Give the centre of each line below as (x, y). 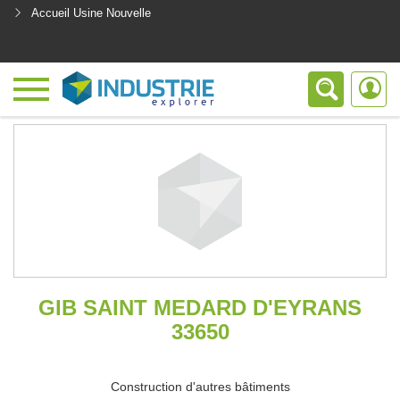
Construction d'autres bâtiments (200, 387)
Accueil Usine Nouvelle (91, 13)
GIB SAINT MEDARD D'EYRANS (200, 308)
